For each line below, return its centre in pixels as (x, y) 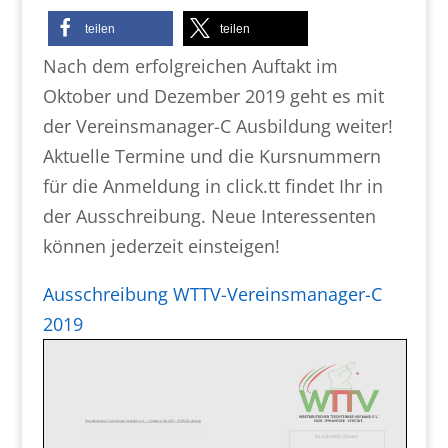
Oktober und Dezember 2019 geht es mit (213, 96)
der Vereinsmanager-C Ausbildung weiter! (217, 126)
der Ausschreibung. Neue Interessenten (209, 216)
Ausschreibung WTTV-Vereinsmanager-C (212, 294)
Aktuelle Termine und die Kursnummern (211, 156)
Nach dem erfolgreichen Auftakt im (190, 66)
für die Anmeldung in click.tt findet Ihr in (212, 186)
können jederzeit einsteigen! (161, 246)
